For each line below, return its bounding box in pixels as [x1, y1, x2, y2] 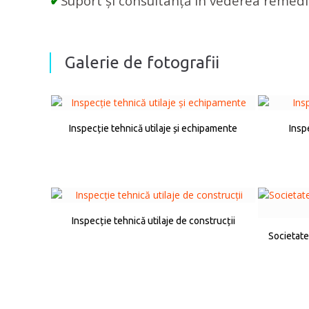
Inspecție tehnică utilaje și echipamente [69, 123, 237, 134]
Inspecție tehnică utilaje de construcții [71, 215, 235, 226]
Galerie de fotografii [65, 53, 219, 72]
